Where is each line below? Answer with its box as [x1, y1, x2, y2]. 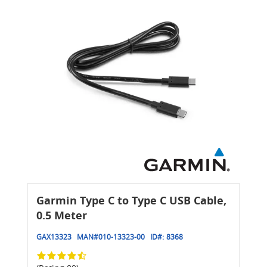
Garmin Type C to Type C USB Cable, [36, 193, 226, 208]
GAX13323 [36, 231, 72, 241]
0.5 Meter [36, 207, 87, 223]
